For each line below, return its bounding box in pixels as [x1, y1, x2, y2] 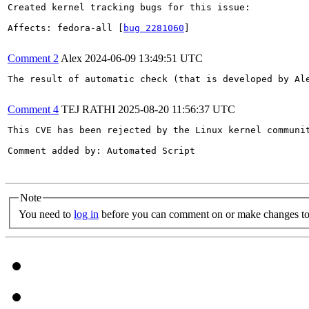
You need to [19, 208, 74, 220]
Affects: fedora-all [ [8, 23, 123, 33]
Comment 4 [8, 103, 59, 115]
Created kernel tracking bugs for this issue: [8, 2, 250, 12]
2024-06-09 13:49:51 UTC [85, 52, 203, 64]
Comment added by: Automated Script [8, 146, 195, 156]
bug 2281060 [123, 23, 184, 33]
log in [74, 208, 99, 220]
